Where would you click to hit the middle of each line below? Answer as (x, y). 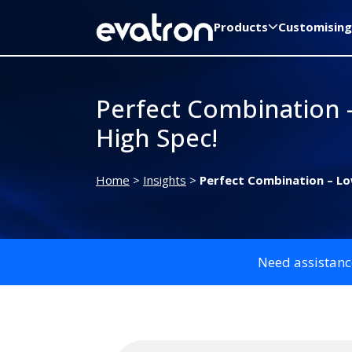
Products (241, 26)
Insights (165, 180)
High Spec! (157, 138)
